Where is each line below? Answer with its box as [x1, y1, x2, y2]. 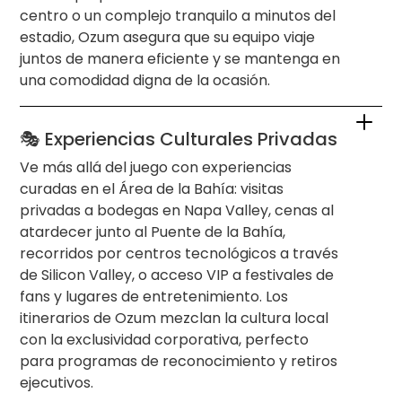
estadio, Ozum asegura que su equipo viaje [20, 27, 316, 48]
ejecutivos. [20, 372, 94, 394]
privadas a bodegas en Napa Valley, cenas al [20, 200, 335, 222]
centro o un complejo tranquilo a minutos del [20, 5, 336, 27]
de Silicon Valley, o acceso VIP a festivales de [20, 265, 335, 286]
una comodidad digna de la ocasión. [20, 70, 271, 92]
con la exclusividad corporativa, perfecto [20, 329, 310, 351]
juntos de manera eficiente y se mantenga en [20, 48, 341, 70]
